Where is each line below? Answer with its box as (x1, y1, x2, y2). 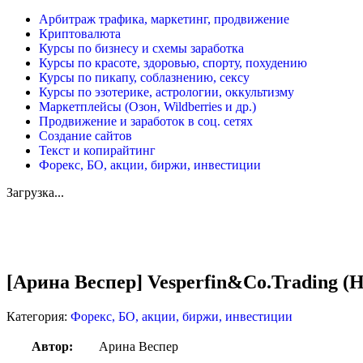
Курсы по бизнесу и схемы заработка (39, 41, 244, 56)
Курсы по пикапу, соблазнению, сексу (39, 70, 250, 85)
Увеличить (6, 241, 65, 255)
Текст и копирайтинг (39, 143, 156, 158)
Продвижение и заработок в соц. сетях (39, 114, 253, 129)
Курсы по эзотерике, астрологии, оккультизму (39, 85, 294, 100)
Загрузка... (6, 186, 64, 200)
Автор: (32, 340, 73, 354)
